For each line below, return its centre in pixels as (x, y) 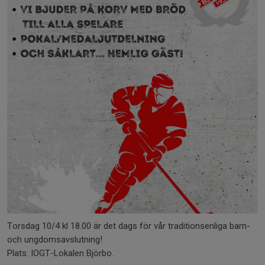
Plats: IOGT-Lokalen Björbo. (60, 253)
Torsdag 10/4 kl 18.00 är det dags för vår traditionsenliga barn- (129, 226)
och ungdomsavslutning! (55, 239)
